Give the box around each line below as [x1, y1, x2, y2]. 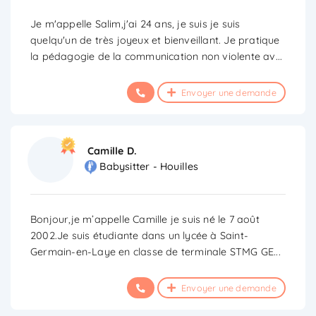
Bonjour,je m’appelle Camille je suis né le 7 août [30, 212, 260, 226]
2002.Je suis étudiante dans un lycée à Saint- [30, 229, 248, 242]
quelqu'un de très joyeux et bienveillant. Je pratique [30, 33, 280, 47]
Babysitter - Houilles [99, 160, 199, 174]
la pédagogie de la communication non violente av [30, 49, 276, 63]
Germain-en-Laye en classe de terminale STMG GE [30, 245, 274, 258]
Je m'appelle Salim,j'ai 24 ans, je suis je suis [30, 17, 241, 30]
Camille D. [87, 144, 137, 157]
